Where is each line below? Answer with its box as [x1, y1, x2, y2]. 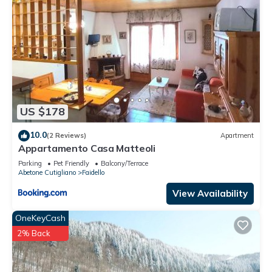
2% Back [17, 228, 50, 238]
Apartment [220, 131, 254, 140]
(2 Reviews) [47, 131, 86, 140]
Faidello [82, 168, 104, 177]
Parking [18, 158, 42, 168]
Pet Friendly [53, 158, 89, 168]
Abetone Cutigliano [18, 168, 76, 177]
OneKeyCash [15, 212, 66, 223]
